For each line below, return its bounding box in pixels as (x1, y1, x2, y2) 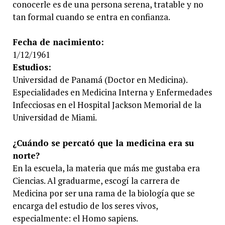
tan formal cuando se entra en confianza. (12, 11, 170, 23)
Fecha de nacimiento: (12, 36, 104, 48)
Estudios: (12, 61, 51, 73)
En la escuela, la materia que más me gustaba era (12, 162, 200, 174)
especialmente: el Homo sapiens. (12, 212, 138, 224)
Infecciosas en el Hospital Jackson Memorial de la (12, 99, 201, 111)
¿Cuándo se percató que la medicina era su (12, 137, 194, 149)
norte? (12, 149, 40, 161)
